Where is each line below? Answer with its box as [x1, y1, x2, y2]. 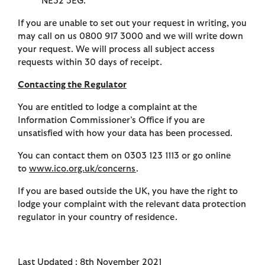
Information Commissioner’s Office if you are [18, 116, 205, 125]
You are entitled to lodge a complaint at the [18, 103, 197, 112]
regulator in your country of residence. [18, 213, 177, 222]
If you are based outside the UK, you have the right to [18, 187, 238, 196]
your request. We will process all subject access [18, 45, 215, 54]
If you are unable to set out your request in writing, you [18, 19, 247, 28]
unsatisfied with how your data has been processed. [18, 129, 232, 138]
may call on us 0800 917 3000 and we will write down [18, 32, 243, 41]
